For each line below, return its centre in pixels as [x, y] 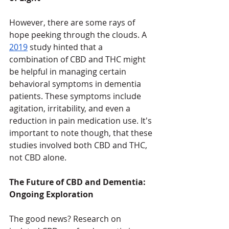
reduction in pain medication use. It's [82, 121]
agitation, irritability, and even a [71, 109]
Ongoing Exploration [51, 194]
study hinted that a [66, 47]
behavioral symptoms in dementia [76, 84]
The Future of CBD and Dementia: [78, 182]
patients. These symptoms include [76, 96]
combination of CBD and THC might [78, 60]
